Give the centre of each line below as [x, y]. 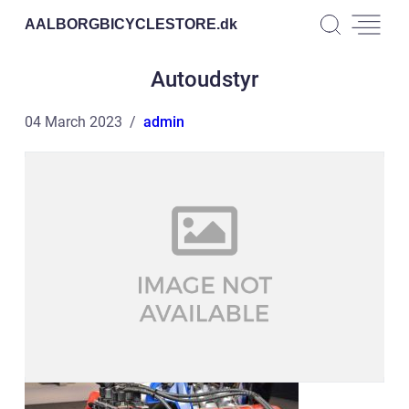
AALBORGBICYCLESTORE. [122, 24]
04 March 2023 [73, 122]
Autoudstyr [204, 79]
